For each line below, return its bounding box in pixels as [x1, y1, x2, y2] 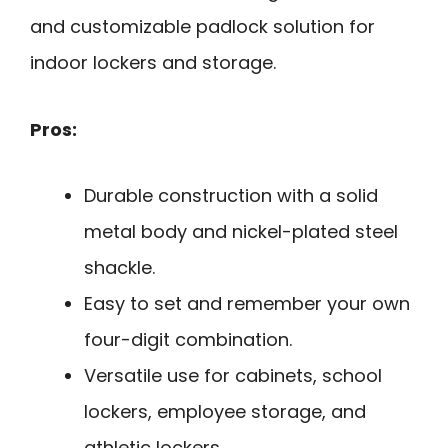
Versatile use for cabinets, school [84, 363, 382, 389]
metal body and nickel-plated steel [84, 219, 398, 245]
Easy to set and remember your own [84, 291, 410, 317]
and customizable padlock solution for [30, 14, 375, 40]
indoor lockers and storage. [30, 50, 276, 76]
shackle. [84, 255, 155, 281]
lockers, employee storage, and [84, 399, 366, 425]
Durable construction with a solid [84, 183, 378, 209]
